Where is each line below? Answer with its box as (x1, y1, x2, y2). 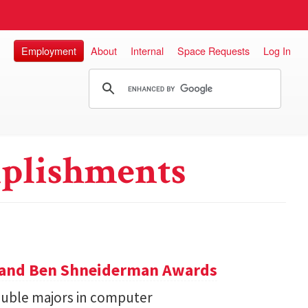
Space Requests (177, 43, 250, 58)
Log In (263, 43, 291, 58)
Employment (21, 43, 76, 58)
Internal (131, 43, 164, 58)
